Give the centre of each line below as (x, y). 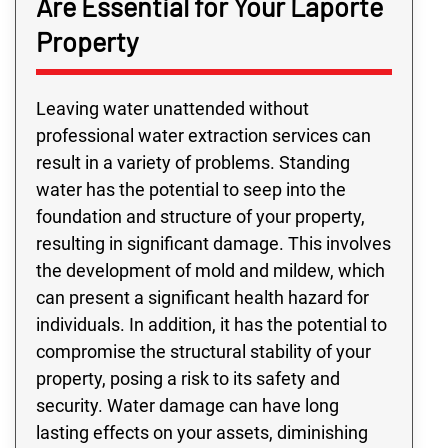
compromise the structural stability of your (203, 351)
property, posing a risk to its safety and (188, 378)
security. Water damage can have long (187, 405)
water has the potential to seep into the (191, 189)
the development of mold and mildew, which (210, 270)
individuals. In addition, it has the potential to (211, 324)
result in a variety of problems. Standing (193, 162)
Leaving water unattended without (172, 108)
